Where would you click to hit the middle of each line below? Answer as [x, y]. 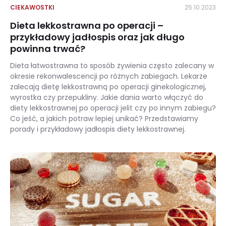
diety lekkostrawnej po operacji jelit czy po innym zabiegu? [113, 108]
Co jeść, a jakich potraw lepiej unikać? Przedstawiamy [104, 119]
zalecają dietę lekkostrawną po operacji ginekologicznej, [108, 87]
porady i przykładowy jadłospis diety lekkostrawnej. [98, 129]
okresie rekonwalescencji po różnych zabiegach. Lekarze [109, 76]
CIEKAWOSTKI [32, 7]
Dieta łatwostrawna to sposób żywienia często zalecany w [112, 66]
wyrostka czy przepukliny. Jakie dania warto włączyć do [107, 97]
